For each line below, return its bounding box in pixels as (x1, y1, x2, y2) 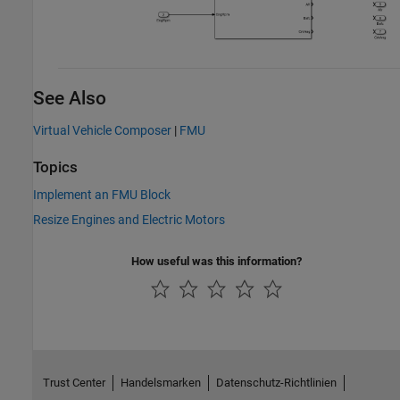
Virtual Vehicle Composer (33, 122, 171, 137)
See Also (33, 87, 106, 109)
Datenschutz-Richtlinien (215, 376, 337, 389)
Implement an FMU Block (33, 187, 171, 203)
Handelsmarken (120, 376, 201, 389)
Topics (33, 158, 78, 176)
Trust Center (42, 376, 105, 389)
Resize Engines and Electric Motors (33, 212, 225, 228)
